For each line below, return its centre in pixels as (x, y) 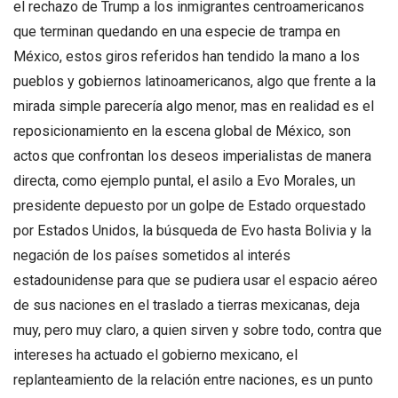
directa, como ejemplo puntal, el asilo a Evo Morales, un (184, 180)
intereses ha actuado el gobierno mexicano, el (155, 354)
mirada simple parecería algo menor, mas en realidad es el (194, 106)
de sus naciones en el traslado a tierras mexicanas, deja (187, 305)
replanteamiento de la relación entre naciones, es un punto (193, 379)
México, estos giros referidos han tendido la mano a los (187, 56)
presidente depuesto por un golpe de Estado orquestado (190, 205)
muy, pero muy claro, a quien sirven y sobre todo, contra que (198, 330)
